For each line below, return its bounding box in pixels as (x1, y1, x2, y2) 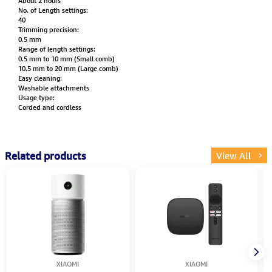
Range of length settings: (18, 44, 95, 55)
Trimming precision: (18, 24, 79, 35)
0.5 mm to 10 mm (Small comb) (18, 53, 115, 64)
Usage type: (18, 92, 55, 103)
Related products (5, 148, 86, 163)
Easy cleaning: (18, 73, 62, 84)
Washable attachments (18, 83, 89, 93)
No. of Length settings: (18, 5, 88, 16)
